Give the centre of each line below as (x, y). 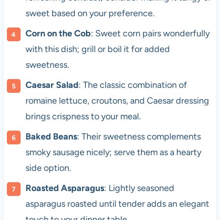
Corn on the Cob (58, 34)
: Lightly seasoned (139, 188)
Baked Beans (51, 137)
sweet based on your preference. (90, 14)
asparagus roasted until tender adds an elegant (117, 204)
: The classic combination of (133, 85)
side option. (48, 168)
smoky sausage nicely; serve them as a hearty (113, 152)
